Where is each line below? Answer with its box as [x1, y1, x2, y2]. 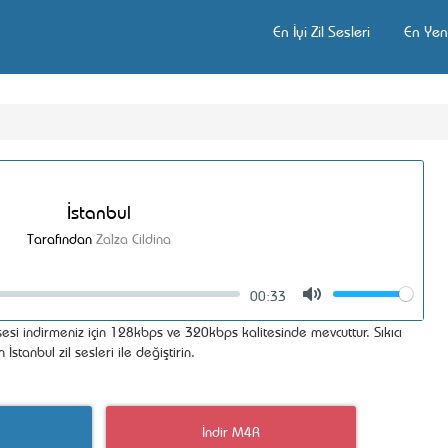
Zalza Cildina [96, 228, 171, 247]
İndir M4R [202, 421, 260, 440]
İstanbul [67, 198, 131, 223]
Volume [373, 286, 417, 305]
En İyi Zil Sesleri [273, 20, 370, 41]
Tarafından [27, 228, 96, 247]
